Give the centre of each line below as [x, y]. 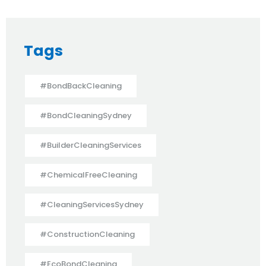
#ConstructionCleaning [87, 234]
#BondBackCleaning [81, 85]
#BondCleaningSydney [86, 115]
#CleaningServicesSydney [92, 204]
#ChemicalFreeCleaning [88, 175]
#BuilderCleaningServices [91, 145]
